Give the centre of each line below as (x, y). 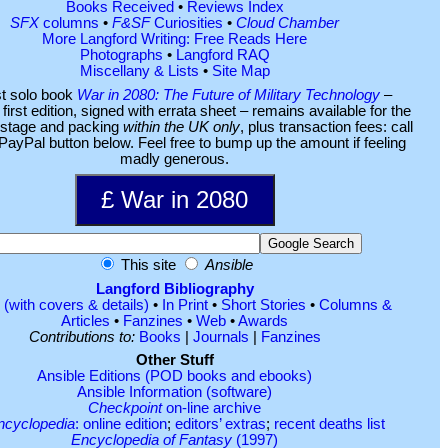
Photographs (121, 55)
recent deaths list (329, 423)
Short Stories (263, 304)
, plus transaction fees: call (326, 126)
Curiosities (186, 23)
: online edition (121, 423)
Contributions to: (81, 336)
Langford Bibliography (174, 288)
